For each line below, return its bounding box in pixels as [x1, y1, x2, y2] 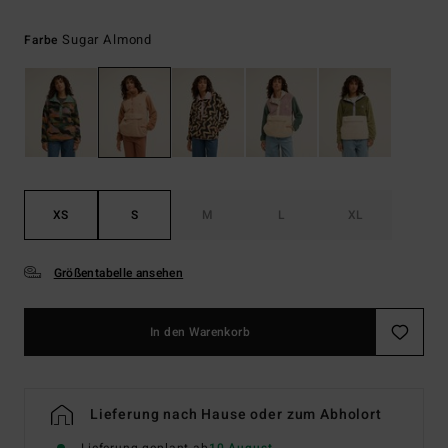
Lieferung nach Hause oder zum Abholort [89, 404, 382, 426]
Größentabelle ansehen [53, 264, 184, 283]
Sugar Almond [62, 30, 153, 49]
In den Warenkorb [150, 323, 250, 342]
